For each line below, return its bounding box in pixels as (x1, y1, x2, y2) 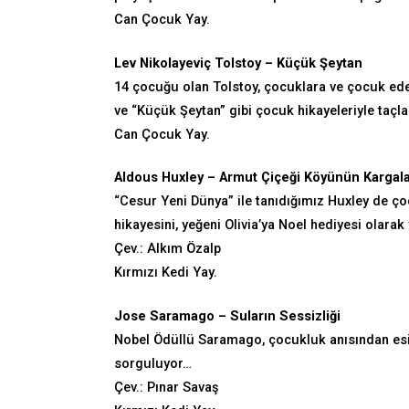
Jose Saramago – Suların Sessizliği (114, 309, 341, 325)
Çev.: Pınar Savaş (114, 380, 218, 396)
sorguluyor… (114, 356, 192, 372)
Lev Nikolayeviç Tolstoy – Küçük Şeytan (114, 55, 362, 71)
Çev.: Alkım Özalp (114, 241, 221, 257)
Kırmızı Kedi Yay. (114, 265, 217, 281)
